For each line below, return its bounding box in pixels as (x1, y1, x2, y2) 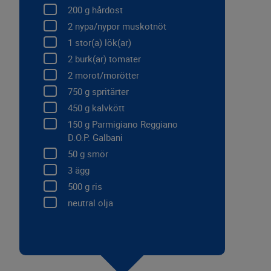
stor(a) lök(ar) (73, 38, 131, 48)
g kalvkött (82, 103, 125, 114)
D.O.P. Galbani (68, 132, 123, 143)
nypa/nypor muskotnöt (73, 21, 166, 32)
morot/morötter (73, 70, 139, 81)
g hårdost (82, 5, 123, 16)
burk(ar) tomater (73, 54, 141, 65)
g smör (77, 149, 108, 160)
